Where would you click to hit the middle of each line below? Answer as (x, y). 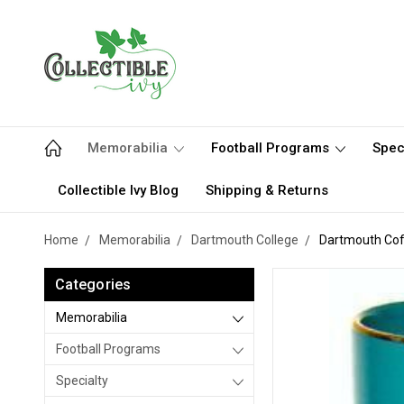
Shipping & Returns (267, 190)
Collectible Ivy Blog (118, 190)
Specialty (82, 381)
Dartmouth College (245, 240)
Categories (93, 285)
